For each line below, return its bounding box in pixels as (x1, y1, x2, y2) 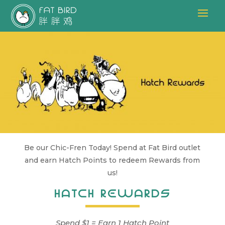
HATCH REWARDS (54, 187, 171, 200)
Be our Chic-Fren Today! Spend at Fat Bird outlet (24, 143, 201, 153)
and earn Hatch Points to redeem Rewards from (25, 156, 200, 165)
